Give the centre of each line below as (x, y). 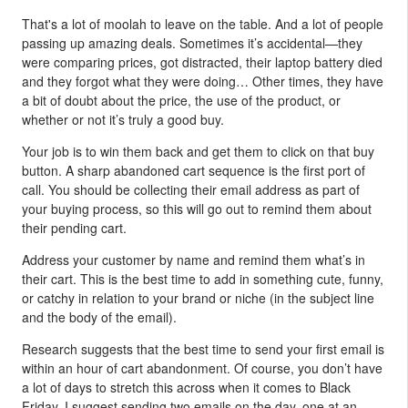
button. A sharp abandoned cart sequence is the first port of (194, 170)
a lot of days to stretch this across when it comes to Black (186, 387)
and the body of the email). (99, 316)
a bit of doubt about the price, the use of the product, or (181, 100)
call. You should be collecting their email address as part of (191, 189)
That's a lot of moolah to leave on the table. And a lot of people (203, 23)
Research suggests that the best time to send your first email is (203, 348)
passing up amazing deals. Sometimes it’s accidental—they (192, 42)
